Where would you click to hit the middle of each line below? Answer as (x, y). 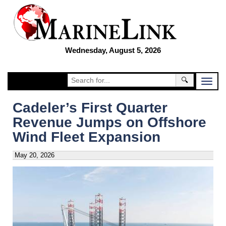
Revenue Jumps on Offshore (109, 122)
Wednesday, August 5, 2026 (113, 50)
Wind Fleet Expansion (87, 137)
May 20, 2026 (35, 155)
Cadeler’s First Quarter (90, 108)
